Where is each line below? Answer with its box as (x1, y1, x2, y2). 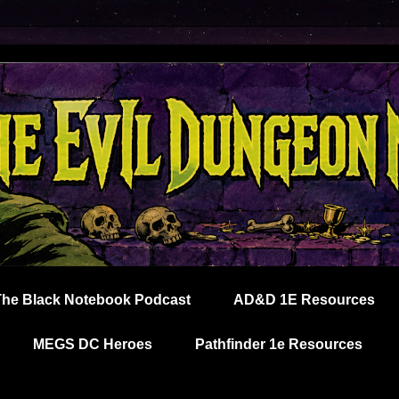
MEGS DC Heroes (32, 337, 152, 352)
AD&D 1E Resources (232, 292, 375, 307)
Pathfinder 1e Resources (194, 337, 362, 352)
